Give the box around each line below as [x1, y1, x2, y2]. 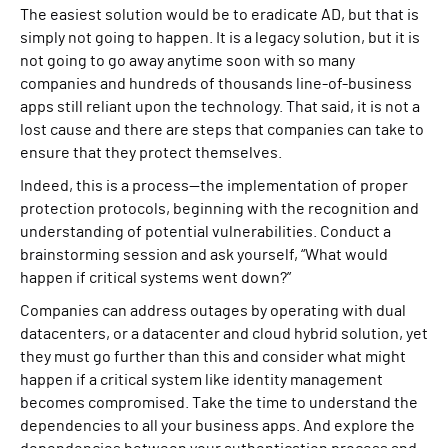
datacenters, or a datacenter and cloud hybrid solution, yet [20, 326, 428, 342]
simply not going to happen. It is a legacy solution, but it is [20, 30, 420, 46]
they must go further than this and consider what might [20, 349, 406, 365]
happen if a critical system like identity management [20, 372, 383, 388]
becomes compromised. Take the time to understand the [20, 395, 418, 411]
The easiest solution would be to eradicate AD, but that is [20, 7, 419, 23]
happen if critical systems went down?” [20, 270, 291, 286]
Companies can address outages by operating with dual [20, 303, 406, 319]
